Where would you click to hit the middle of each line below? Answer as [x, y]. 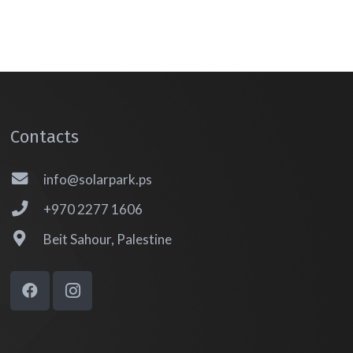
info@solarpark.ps [97, 180]
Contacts [45, 136]
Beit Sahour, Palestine [107, 240]
